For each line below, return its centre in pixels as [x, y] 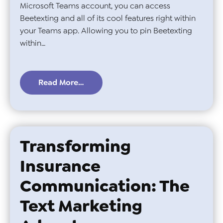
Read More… [61, 82]
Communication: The [105, 186]
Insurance [60, 166]
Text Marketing [81, 206]
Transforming [75, 146]
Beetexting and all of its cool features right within [108, 18]
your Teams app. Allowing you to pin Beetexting [106, 31]
